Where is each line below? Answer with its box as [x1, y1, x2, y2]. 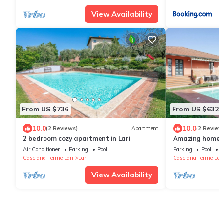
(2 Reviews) [46, 125, 78, 132]
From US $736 [22, 105, 68, 114]
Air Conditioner [23, 145, 60, 153]
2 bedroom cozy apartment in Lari [23, 134, 131, 142]
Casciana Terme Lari [23, 154, 73, 161]
